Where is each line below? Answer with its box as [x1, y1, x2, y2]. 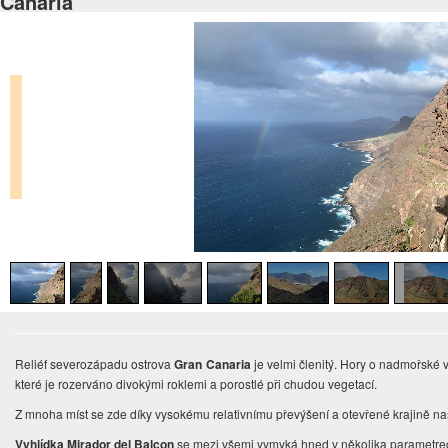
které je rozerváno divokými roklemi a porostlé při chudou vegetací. [15, 375, 381, 393]
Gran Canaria [174, 355, 251, 374]
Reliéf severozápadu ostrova [15, 355, 175, 373]
